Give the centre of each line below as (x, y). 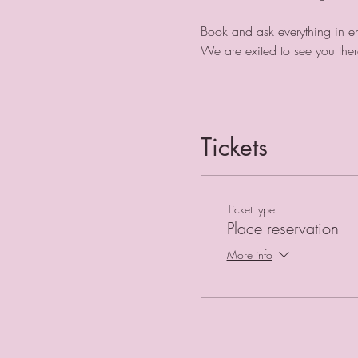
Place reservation (282, 228)
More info (249, 255)
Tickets (234, 147)
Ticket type (251, 209)
